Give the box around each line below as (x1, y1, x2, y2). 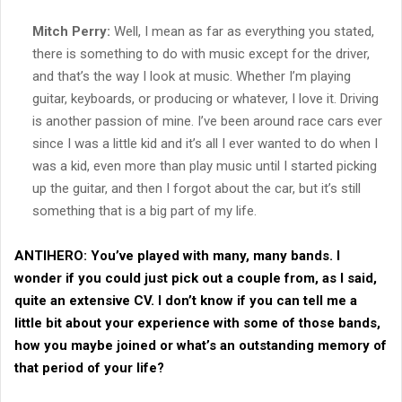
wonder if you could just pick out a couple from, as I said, (14, 269, 377, 286)
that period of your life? (14, 359, 164, 376)
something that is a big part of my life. (32, 202, 257, 219)
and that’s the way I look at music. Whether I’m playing (32, 67, 351, 84)
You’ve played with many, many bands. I (87, 247, 340, 264)
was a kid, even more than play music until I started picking (32, 157, 377, 174)
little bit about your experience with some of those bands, (14, 314, 380, 331)
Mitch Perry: (32, 22, 110, 39)
